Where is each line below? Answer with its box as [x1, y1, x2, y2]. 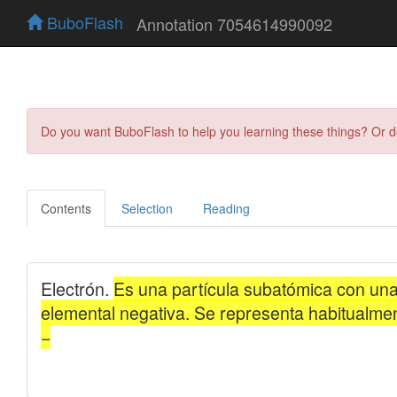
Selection [121, 198, 173, 217]
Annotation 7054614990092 [136, 12, 332, 35]
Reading [203, 198, 250, 217]
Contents [41, 198, 91, 217]
